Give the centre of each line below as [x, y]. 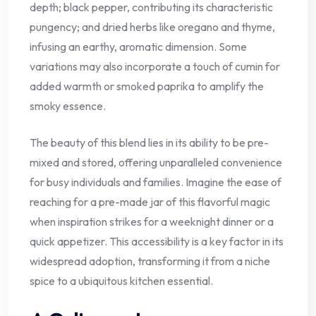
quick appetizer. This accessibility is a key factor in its [157, 241]
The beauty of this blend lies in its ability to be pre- [149, 142]
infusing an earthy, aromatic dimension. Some [138, 46]
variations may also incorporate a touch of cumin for [155, 66]
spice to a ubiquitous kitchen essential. [121, 280]
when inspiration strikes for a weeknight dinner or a [152, 221]
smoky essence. [68, 105]
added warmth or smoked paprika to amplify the [147, 86]
